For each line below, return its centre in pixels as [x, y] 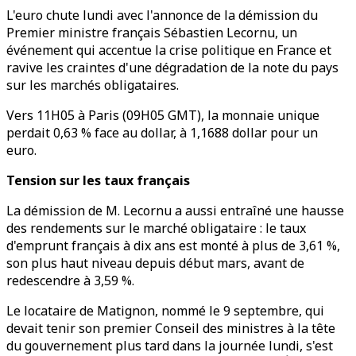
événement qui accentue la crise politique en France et [169, 50]
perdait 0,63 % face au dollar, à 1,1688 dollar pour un [162, 133]
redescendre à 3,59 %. [72, 281]
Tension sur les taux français [98, 180]
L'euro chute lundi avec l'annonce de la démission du [162, 15]
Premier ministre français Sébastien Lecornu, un [152, 33]
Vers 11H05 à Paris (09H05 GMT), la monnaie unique [163, 115]
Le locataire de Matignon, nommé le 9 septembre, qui [165, 311]
